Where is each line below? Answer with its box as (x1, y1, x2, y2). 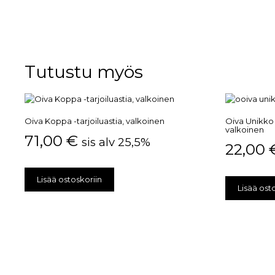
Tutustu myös (25, 61, 143, 82)
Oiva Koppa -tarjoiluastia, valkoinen (25, 116, 165, 126)
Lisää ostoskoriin (37, 174, 102, 185)
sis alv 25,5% (82, 134, 150, 149)
